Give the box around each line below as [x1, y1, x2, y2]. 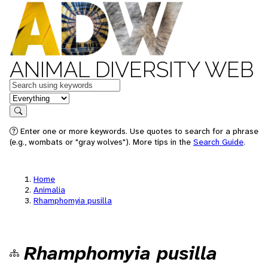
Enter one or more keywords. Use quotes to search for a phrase [18, 126, 258, 136]
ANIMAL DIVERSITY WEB [10, 57, 254, 82]
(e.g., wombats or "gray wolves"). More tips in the [10, 136, 193, 147]
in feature [9, 91, 48, 103]
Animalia [33, 184, 65, 195]
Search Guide [193, 136, 243, 147]
